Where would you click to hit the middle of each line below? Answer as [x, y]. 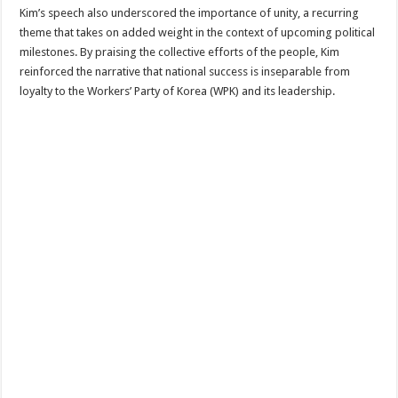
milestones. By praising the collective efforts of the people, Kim [180, 52]
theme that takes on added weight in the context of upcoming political [198, 32]
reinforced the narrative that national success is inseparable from [185, 71]
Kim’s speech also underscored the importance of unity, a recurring [190, 12]
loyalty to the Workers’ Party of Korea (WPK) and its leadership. [178, 91]
